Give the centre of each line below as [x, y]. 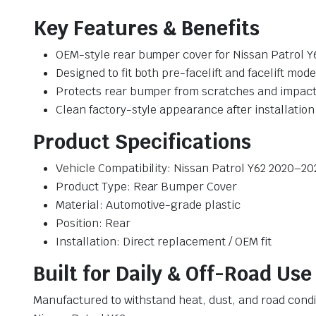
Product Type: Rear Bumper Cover [147, 187]
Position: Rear [93, 224]
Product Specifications [142, 142]
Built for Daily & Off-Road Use [172, 274]
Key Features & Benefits [146, 29]
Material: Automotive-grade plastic [148, 205]
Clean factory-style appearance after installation [185, 110]
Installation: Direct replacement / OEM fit [164, 242]
